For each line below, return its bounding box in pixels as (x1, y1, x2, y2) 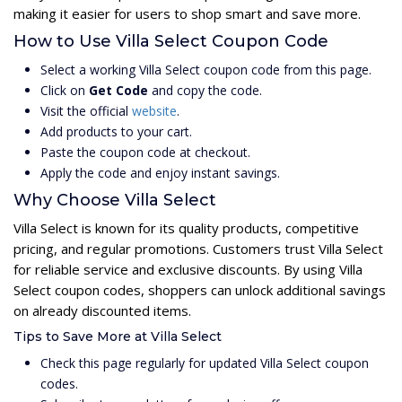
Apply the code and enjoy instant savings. (40, 163, 280, 181)
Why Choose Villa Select (13, 189, 216, 210)
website (132, 101, 177, 119)
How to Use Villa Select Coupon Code (13, 31, 328, 51)
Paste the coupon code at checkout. (40, 143, 250, 161)
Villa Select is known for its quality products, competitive (13, 218, 359, 237)
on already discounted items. (13, 301, 191, 319)
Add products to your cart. (40, 122, 192, 140)
